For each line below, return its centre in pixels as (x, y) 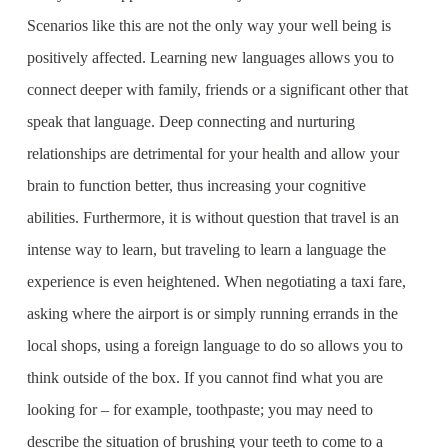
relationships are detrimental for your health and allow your (212, 153)
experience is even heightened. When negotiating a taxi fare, (216, 281)
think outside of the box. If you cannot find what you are (204, 377)
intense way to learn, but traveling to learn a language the (206, 249)
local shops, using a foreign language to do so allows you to (214, 345)
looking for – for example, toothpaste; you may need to (199, 409)
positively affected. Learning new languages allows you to (210, 57)
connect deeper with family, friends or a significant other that (217, 89)
